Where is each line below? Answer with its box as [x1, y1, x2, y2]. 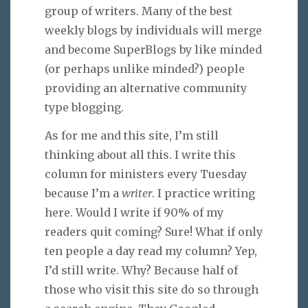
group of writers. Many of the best [45, 3, 232, 18]
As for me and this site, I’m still [45, 128, 219, 142]
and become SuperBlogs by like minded [45, 42, 262, 56]
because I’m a [45, 186, 122, 200]
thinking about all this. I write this [45, 147, 236, 162]
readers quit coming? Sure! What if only [45, 224, 263, 239]
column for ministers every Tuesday [45, 166, 247, 181]
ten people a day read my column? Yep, [45, 243, 257, 258]
